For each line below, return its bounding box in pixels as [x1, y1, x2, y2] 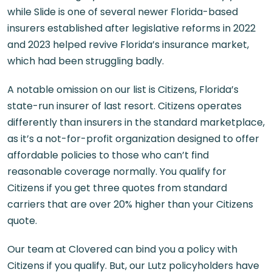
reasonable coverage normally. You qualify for [7, 165, 226, 178]
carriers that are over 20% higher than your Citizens [7, 197, 253, 211]
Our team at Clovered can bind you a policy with [7, 242, 237, 256]
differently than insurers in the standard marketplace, [7, 115, 265, 129]
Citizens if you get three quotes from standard [7, 181, 227, 195]
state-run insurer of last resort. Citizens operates [7, 99, 242, 113]
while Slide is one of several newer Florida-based [7, 5, 238, 19]
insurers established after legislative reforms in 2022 [7, 21, 256, 35]
